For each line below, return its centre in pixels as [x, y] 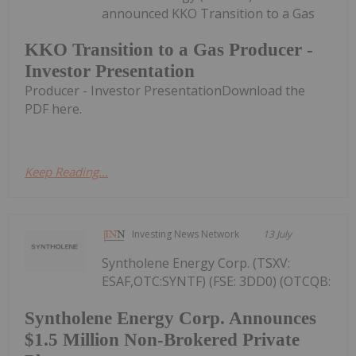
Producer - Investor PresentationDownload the [165, 91]
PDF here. [53, 109]
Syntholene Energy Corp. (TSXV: [196, 263]
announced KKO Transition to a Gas [209, 13]
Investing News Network [186, 234]
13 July [278, 234]
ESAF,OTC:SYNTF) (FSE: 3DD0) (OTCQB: [217, 282]
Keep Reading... [66, 172]
